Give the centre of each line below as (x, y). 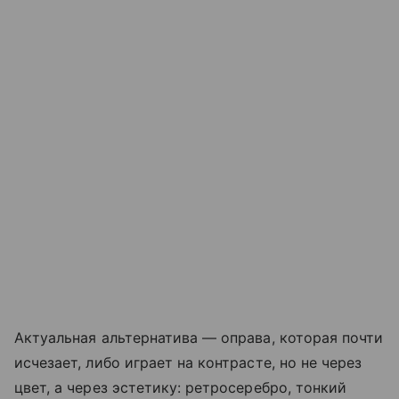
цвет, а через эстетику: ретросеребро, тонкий (181, 388)
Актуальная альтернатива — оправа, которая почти (199, 338)
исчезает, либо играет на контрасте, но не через (188, 363)
